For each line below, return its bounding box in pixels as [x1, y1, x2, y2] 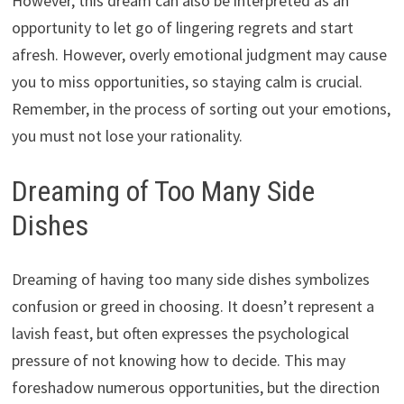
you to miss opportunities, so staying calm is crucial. [11, 70, 363, 92]
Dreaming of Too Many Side [11, 173, 315, 208]
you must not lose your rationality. [11, 124, 243, 146]
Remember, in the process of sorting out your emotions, [11, 97, 390, 119]
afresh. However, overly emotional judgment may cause [11, 43, 387, 65]
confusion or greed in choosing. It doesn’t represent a [11, 296, 374, 317]
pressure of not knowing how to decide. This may [11, 350, 345, 372]
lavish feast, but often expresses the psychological [11, 323, 349, 344]
